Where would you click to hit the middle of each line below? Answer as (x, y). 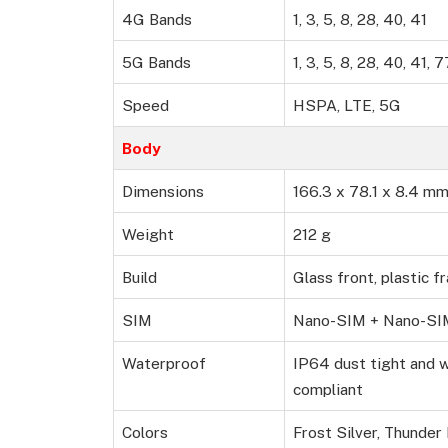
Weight (148, 234)
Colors (145, 432)
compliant (328, 389)
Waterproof (164, 363)
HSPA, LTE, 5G (347, 105)
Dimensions (163, 191)
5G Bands (156, 62)
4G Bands (157, 19)
